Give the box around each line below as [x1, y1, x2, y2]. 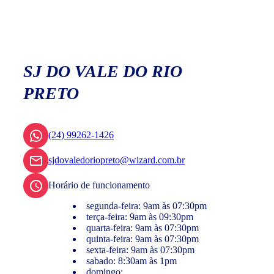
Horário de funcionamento [48, 180, 150, 191]
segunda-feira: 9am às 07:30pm [86, 201, 207, 212]
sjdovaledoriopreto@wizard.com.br [48, 155, 185, 166]
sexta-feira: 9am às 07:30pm [86, 245, 194, 256]
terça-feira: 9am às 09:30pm [86, 212, 193, 223]
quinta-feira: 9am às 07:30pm [86, 234, 199, 245]
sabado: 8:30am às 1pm [86, 256, 177, 267]
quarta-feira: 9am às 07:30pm [86, 223, 199, 234]
